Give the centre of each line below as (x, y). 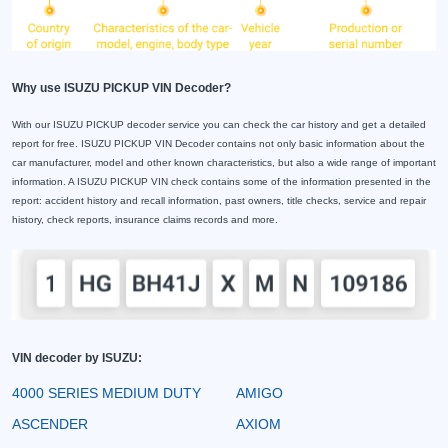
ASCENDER (50, 423)
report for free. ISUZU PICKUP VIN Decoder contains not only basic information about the (218, 144)
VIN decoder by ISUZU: (77, 357)
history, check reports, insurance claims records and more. (145, 220)
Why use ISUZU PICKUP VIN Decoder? (121, 88)
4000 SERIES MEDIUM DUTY (106, 392)
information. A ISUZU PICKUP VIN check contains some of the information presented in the (221, 182)
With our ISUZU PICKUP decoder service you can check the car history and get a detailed (219, 125)
